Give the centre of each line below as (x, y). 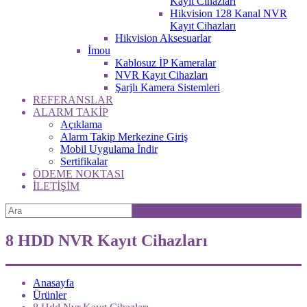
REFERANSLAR (73, 100)
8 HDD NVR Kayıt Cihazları (107, 240)
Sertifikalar (84, 161)
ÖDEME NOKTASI (78, 174)
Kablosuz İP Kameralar (165, 63)
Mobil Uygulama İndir (109, 149)
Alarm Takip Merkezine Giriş (124, 137)
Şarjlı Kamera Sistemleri (168, 87)
